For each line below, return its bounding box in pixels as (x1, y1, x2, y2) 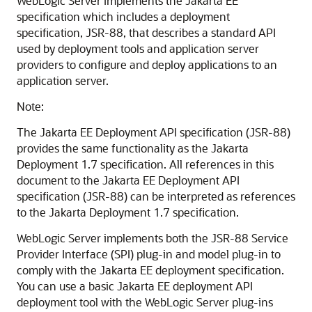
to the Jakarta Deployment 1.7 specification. (17, 205, 239, 219)
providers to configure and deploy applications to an (17, 57, 277, 72)
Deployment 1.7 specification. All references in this (17, 157, 274, 171)
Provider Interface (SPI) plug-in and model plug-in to (17, 247, 281, 261)
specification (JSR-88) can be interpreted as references (17, 189, 295, 203)
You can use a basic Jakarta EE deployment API (17, 279, 253, 293)
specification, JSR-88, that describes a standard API (17, 25, 276, 40)
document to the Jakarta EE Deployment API (17, 173, 240, 187)
